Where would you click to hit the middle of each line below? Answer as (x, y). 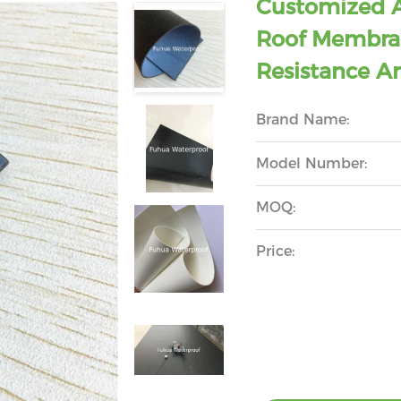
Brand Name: (303, 119)
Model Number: (312, 163)
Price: (276, 251)
